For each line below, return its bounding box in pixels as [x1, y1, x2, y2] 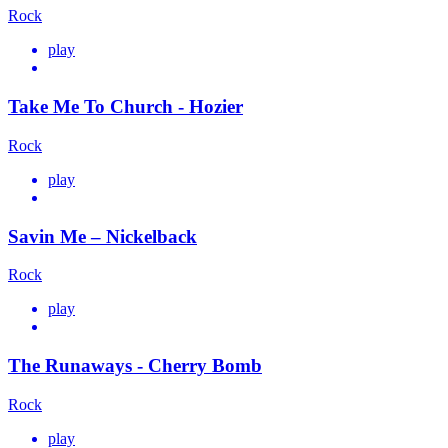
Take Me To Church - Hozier [8, 96, 243, 118]
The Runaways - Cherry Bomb [8, 354, 262, 376]
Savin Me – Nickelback [8, 225, 197, 247]
